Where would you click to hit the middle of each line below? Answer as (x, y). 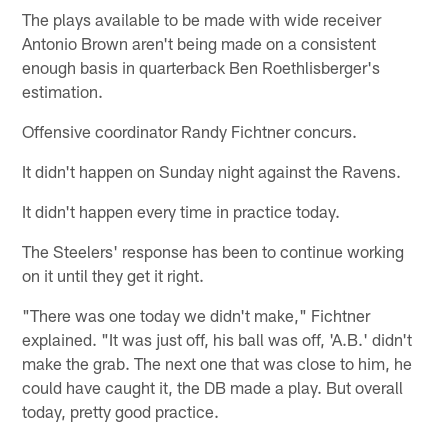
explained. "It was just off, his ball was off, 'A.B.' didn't (217, 338)
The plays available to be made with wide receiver (202, 18)
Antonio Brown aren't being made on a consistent (199, 42)
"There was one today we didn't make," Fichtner (196, 314)
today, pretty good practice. (121, 410)
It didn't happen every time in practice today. (181, 210)
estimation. (63, 90)
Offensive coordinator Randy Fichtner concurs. (190, 130)
